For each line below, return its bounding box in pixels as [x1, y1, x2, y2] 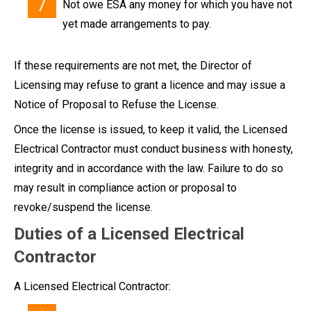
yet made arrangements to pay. [62, 17, 211, 31]
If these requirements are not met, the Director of [14, 58, 252, 72]
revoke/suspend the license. [14, 200, 153, 214]
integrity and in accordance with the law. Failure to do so [14, 161, 283, 175]
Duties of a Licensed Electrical [14, 224, 244, 244]
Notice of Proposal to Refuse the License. [14, 97, 219, 111]
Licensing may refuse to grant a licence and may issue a [14, 78, 285, 92]
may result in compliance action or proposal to [14, 180, 237, 194]
